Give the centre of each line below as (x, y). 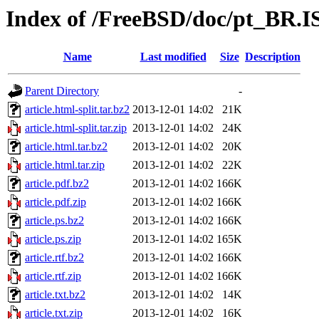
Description (273, 57)
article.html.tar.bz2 (66, 147)
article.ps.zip (53, 239)
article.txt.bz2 (55, 295)
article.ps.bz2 (54, 221)
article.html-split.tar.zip (76, 128)
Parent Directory (62, 91)
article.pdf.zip (56, 202)
